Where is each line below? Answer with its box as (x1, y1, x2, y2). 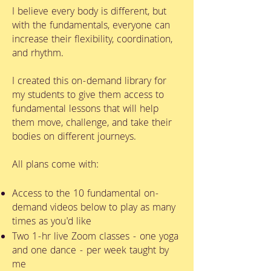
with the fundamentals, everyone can (12, 18, 170, 34)
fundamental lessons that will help (12, 102, 158, 118)
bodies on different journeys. (12, 129, 136, 146)
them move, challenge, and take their (12, 116, 172, 132)
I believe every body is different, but (12, 4, 166, 21)
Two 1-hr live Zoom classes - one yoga (12, 229, 178, 246)
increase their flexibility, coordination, (12, 32, 172, 48)
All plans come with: (12, 157, 99, 174)
